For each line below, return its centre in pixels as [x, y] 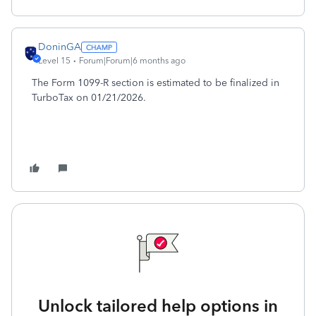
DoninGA [60, 47]
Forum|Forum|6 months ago [132, 61]
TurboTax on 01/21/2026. [89, 98]
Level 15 [54, 61]
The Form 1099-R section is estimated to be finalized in [156, 83]
